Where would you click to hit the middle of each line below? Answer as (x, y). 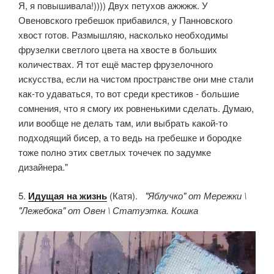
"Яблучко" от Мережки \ (193, 195)
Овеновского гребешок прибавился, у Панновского (125, 20)
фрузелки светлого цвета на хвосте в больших (118, 50)
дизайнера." (43, 167)
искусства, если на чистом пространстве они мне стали (136, 79)
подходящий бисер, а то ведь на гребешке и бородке (130, 138)
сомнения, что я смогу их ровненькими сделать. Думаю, (136, 108)
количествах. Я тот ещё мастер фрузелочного (116, 64)
